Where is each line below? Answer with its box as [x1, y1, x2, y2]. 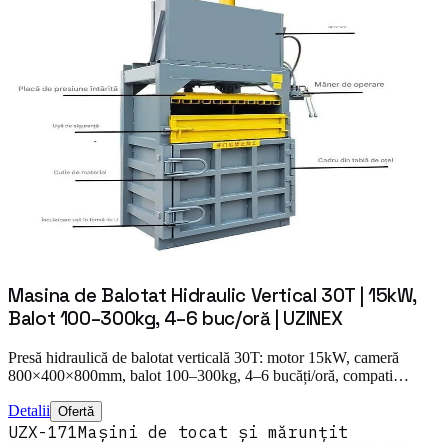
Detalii [8, 401, 50, 419]
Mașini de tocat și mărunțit [78, 421, 348, 442]
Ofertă [58, 403, 94, 419]
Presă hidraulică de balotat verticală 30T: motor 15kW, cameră [8, 348, 399, 366]
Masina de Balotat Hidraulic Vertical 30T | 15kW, [8, 283, 417, 307]
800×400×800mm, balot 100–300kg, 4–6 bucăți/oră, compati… [8, 366, 409, 384]
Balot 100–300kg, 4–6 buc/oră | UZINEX [8, 306, 343, 330]
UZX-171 [8, 421, 78, 442]
